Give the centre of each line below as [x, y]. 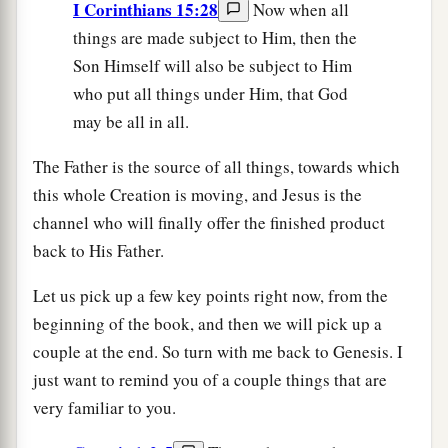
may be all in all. [131, 121]
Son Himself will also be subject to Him [212, 65]
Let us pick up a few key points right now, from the [210, 295]
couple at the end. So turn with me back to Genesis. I [218, 351]
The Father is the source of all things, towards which [216, 166]
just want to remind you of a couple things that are [210, 379]
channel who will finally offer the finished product [209, 222]
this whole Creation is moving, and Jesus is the [197, 194]
